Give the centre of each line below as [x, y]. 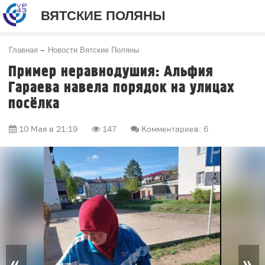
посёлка [34, 104]
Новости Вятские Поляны [93, 49]
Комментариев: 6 [174, 129]
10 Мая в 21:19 [48, 129]
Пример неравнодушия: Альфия [111, 72]
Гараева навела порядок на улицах [122, 88]
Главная [23, 49]
